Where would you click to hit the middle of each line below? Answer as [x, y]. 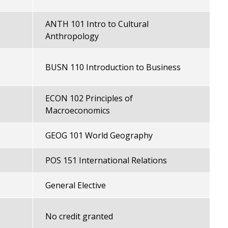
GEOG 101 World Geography [99, 135]
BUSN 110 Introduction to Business [113, 67]
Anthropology [72, 36]
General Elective [75, 185]
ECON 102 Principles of [89, 98]
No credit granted [79, 216]
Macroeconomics [77, 110]
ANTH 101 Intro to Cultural [97, 24]
